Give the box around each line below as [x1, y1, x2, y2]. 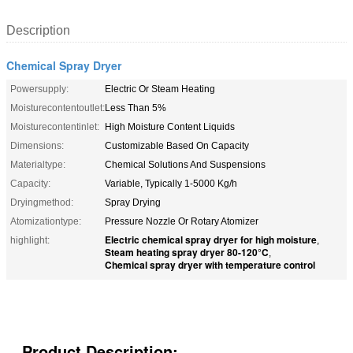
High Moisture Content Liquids [105, 121, 235, 132]
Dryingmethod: [10, 196, 73, 208]
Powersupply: [10, 83, 69, 95]
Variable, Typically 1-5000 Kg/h [105, 177, 237, 189]
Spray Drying [105, 196, 161, 208]
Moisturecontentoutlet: [10, 102, 105, 113]
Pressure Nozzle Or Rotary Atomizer [105, 215, 258, 227]
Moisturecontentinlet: [10, 121, 99, 132]
